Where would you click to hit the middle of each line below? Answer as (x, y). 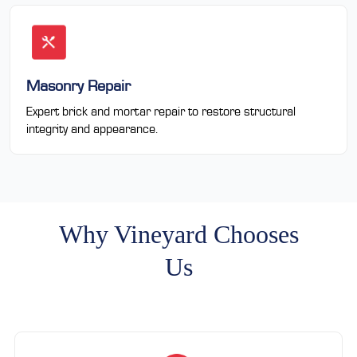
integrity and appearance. (92, 128)
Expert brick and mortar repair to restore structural (161, 111)
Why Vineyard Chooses (178, 234)
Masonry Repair (78, 85)
